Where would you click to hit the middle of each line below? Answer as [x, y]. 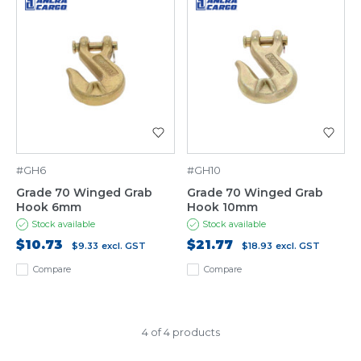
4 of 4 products [180, 332]
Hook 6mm [49, 207]
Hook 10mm [222, 207]
